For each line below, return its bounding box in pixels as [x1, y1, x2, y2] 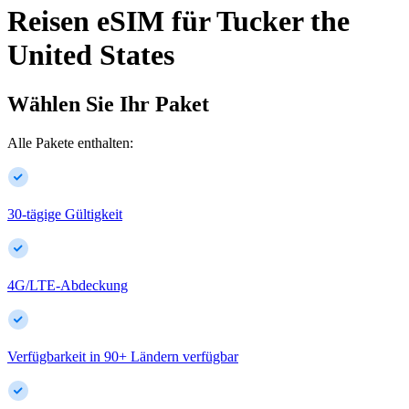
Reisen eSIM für [7, 5, 210, 38]
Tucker [216, 5, 303, 38]
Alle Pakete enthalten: [7, 134, 133, 151]
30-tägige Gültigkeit [7, 205, 122, 222]
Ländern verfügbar [131, 348, 238, 364]
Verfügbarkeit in [7, 348, 100, 364]
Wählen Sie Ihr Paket [7, 91, 209, 116]
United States [7, 38, 174, 72]
